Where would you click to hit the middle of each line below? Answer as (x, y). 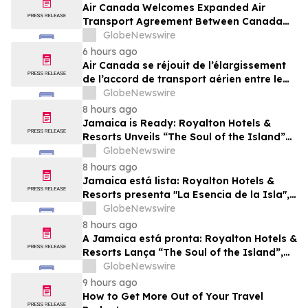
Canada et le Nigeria (135, 93)
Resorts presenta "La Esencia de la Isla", (186, 195)
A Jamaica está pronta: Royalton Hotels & (190, 239)
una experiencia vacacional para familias (188, 209)
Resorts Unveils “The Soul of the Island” (184, 137)
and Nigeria (112, 35)
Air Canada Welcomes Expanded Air (174, 8)
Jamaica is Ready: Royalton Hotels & (177, 123)
